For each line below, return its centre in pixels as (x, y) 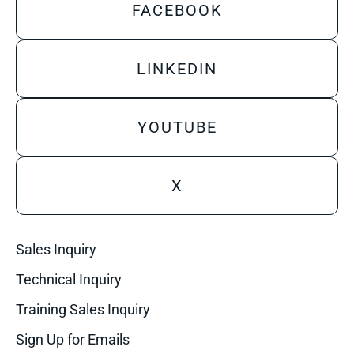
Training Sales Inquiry (83, 309)
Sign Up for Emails (73, 339)
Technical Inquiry (69, 279)
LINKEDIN (177, 69)
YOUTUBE (177, 127)
